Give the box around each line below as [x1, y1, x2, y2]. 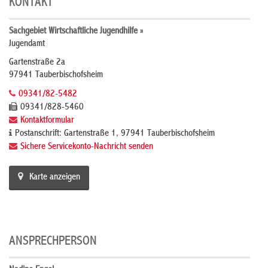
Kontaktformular [20, 115, 74, 126]
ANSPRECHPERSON [9, 235, 97, 248]
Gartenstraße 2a [9, 57, 65, 68]
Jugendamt [9, 39, 45, 49]
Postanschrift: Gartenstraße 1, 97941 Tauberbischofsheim [15, 129, 215, 139]
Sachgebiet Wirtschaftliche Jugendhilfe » [9, 26, 143, 36]
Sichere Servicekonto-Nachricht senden [20, 142, 153, 152]
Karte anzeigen [29, 172, 80, 182]
